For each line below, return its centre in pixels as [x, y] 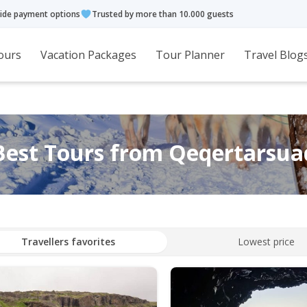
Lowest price [267, 242]
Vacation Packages [88, 55]
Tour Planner [190, 55]
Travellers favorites [68, 242]
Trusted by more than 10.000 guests [163, 14]
